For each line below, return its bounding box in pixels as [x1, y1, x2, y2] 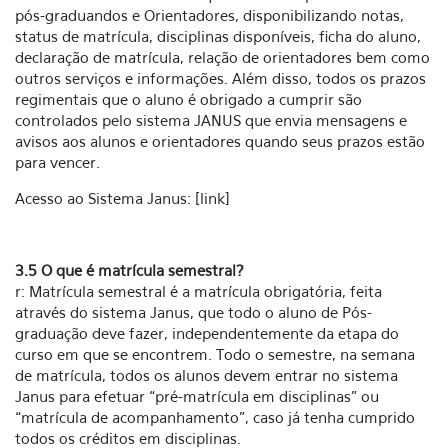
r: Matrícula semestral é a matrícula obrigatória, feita [15, 282, 382, 300]
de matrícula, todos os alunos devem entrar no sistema [15, 366, 398, 384]
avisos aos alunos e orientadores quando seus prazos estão [15, 132, 425, 150]
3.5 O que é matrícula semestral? [15, 261, 244, 279]
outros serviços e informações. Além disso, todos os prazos [15, 69, 426, 87]
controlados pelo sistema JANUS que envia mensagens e [15, 111, 407, 129]
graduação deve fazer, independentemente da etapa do [15, 324, 399, 342]
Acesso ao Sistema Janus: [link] [15, 189, 230, 207]
